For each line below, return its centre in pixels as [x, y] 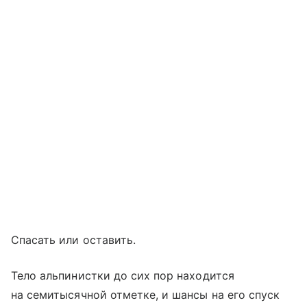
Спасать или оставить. [74, 240]
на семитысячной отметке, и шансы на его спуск [146, 295]
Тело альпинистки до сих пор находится [123, 275]
